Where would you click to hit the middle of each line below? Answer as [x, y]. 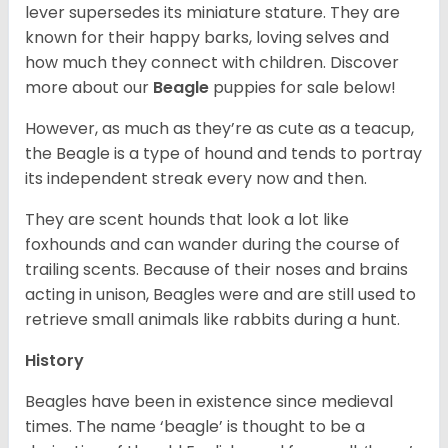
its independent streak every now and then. [198, 179]
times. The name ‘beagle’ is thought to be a [195, 427]
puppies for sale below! [304, 88]
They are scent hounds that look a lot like [187, 220]
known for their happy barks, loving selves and [207, 38]
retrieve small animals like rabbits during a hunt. [214, 320]
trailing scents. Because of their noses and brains [216, 270]
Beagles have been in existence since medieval [209, 402]
